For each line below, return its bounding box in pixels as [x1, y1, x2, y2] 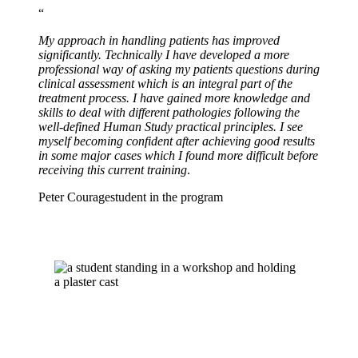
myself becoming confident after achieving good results [38, 134, 315, 148]
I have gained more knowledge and [133, 91, 310, 105]
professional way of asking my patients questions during [38, 62, 320, 76]
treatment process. [38, 91, 133, 105]
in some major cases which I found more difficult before [38, 149, 318, 162]
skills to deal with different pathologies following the [38, 105, 300, 119]
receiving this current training [38, 163, 187, 177]
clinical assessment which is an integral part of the [38, 77, 292, 90]
